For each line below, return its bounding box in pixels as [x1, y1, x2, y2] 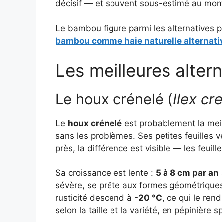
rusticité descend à [55, 193, 134, 203]
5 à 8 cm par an [156, 168, 219, 178]
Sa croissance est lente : [55, 168, 156, 178]
